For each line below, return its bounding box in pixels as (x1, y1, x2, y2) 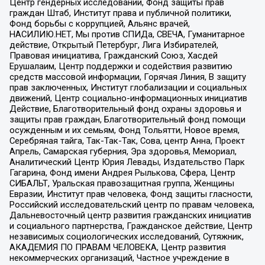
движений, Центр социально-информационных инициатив (9, 93, 247, 104)
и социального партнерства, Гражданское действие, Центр (9, 221, 253, 232)
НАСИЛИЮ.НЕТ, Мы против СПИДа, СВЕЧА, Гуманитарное (9, 29, 245, 40)
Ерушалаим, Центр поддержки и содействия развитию (9, 61, 232, 72)
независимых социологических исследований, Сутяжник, (9, 231, 244, 243)
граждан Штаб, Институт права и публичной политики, (9, 8, 231, 19)
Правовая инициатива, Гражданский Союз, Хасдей (9, 50, 218, 62)
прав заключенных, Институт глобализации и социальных (9, 82, 247, 93)
